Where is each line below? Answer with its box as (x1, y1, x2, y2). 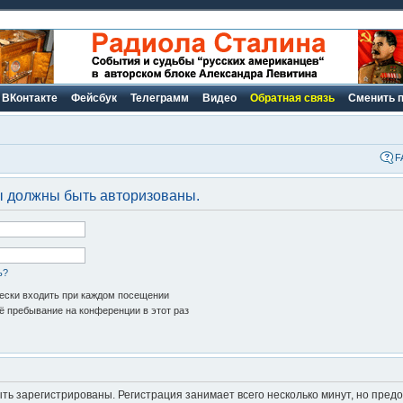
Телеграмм (130, 92, 189, 104)
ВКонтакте (2, 92, 58, 104)
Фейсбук (71, 92, 117, 104)
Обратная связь (250, 92, 335, 104)
